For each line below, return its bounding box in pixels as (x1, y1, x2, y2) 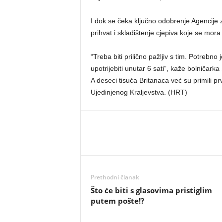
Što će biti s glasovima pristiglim (90, 185, 212, 195)
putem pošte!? (90, 196, 144, 206)
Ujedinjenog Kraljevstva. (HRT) (90, 88, 187, 96)
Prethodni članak (90, 173, 139, 181)
